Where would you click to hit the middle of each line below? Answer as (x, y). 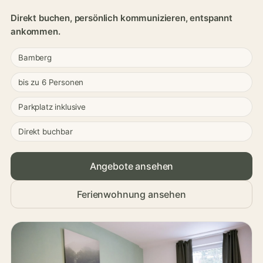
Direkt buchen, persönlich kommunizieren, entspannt (122, 18)
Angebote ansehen (131, 166)
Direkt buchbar (45, 131)
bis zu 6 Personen (51, 82)
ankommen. (36, 31)
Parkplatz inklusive (52, 107)
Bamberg (35, 58)
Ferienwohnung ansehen (131, 194)
